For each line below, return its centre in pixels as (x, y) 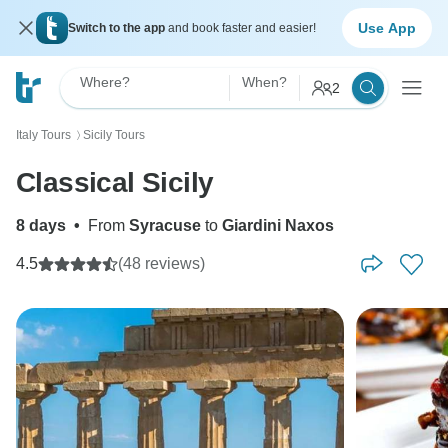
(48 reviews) (161, 263)
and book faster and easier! (242, 28)
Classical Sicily (115, 182)
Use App (387, 27)
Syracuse (165, 225)
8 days (41, 225)
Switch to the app (118, 28)
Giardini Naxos (278, 225)
